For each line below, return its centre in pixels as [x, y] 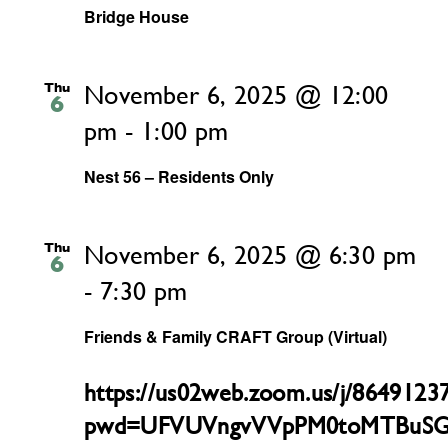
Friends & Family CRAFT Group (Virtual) [235, 336]
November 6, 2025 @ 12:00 [236, 95]
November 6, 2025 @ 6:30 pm [250, 255]
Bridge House [136, 17]
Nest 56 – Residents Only [179, 177]
